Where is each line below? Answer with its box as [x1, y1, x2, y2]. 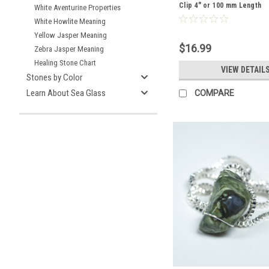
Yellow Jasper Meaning [34, 31, 107, 40]
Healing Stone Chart [34, 58, 96, 67]
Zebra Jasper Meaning [34, 44, 104, 53]
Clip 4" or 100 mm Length [179, 1, 261, 10]
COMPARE [195, 88, 234, 98]
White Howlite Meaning [34, 17, 106, 26]
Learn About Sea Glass [26, 88, 106, 98]
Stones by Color [26, 72, 82, 83]
